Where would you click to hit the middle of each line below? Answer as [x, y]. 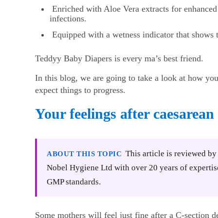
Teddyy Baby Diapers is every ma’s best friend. [119, 59]
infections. [68, 18]
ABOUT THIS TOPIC [84, 154]
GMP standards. [74, 182]
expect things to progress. [80, 90]
